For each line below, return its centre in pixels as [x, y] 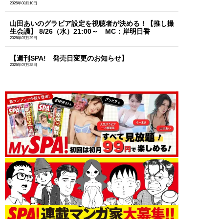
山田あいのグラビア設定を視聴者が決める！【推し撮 [92, 23]
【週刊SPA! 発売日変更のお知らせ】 [69, 58]
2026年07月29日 [23, 38]
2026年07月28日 [23, 65]
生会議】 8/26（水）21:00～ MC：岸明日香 [80, 31]
